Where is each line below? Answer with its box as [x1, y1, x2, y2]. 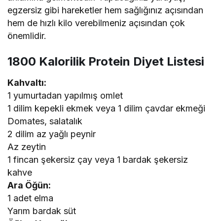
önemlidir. [7, 31, 46, 41]
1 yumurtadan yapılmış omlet [7, 90, 123, 101]
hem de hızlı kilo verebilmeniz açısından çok [7, 18, 185, 29]
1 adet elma [7, 193, 54, 204]
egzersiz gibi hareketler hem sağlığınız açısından [7, 5, 204, 16]
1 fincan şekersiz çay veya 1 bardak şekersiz [7, 154, 188, 165]
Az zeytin [7, 142, 46, 152]
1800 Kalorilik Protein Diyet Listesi [7, 54, 204, 69]
